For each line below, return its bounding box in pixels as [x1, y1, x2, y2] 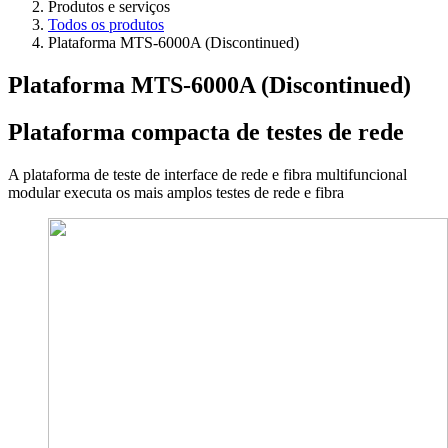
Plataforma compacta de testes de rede [8, 118, 404, 145]
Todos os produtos [48, 16, 164, 34]
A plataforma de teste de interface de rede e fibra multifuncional [8, 165, 407, 183]
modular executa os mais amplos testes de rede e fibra [8, 183, 344, 201]
